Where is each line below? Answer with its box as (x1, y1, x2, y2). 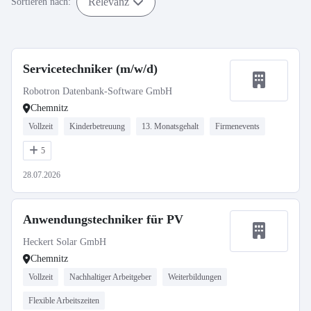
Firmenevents (215, 121, 260, 131)
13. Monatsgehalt (142, 121, 199, 131)
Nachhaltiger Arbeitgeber (69, 272, 151, 282)
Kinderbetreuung (69, 121, 125, 131)
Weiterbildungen (168, 272, 221, 282)
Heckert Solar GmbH (23, 237, 106, 247)
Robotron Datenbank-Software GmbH (23, 86, 172, 96)
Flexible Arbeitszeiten (28, 296, 99, 305)
